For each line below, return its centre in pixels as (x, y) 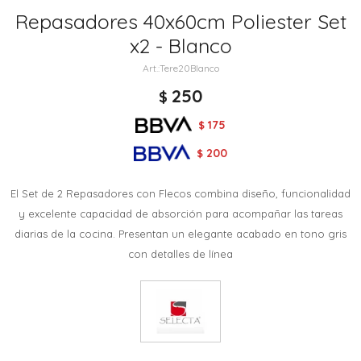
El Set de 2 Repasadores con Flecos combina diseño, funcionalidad (180, 193)
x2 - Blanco (180, 46)
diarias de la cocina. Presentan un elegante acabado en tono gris (180, 234)
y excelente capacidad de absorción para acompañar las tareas (180, 214)
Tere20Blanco (189, 68)
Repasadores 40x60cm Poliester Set (180, 21)
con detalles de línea (180, 254)
